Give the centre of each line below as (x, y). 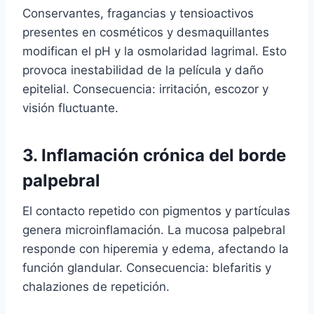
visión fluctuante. (70, 108)
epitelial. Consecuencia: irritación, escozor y (145, 89)
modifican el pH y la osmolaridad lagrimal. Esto (155, 52)
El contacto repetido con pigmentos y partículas (156, 211)
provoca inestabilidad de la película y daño (143, 70)
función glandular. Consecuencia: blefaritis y (147, 268)
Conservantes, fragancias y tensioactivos (138, 14)
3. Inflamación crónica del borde (154, 156)
